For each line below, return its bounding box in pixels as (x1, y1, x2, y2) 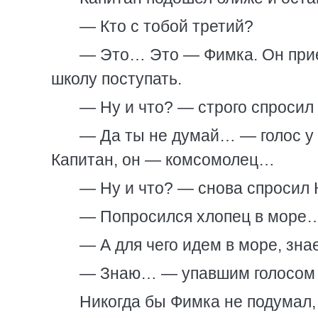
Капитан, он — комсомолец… (51, 150, 275, 169)
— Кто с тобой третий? (79, 17, 253, 35)
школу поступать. (51, 70, 182, 88)
